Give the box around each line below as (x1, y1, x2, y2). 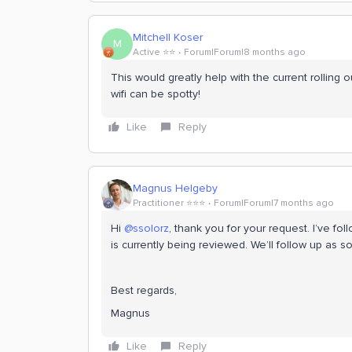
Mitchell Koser (133, 30, 203, 44)
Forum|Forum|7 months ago (214, 196, 334, 209)
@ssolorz (124, 222, 169, 235)
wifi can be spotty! (111, 87, 200, 101)
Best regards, (111, 284, 177, 297)
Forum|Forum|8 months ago (184, 46, 306, 58)
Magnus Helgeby (133, 181, 218, 195)
